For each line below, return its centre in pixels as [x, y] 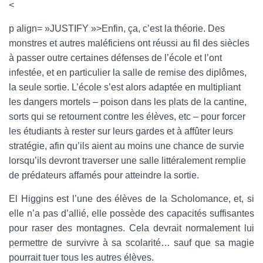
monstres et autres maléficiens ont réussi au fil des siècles [129, 43]
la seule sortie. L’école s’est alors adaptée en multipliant [125, 87]
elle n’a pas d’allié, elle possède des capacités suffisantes [131, 213]
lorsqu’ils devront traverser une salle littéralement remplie [127, 160]
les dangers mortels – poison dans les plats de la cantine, [128, 102]
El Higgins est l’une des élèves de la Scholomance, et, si [131, 198]
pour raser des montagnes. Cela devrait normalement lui [131, 228]
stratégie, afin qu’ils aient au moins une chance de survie [127, 146]
